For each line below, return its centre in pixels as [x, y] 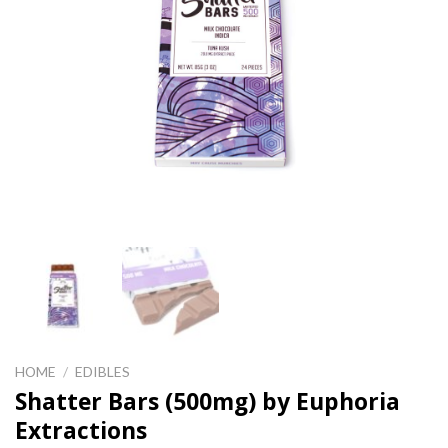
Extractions [81, 430]
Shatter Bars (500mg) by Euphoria [207, 401]
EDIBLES [103, 371]
